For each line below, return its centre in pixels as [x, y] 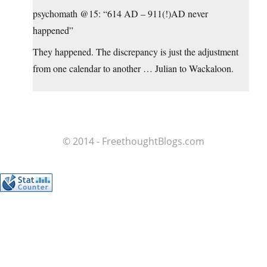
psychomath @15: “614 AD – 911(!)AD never [120, 13]
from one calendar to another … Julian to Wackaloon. [133, 68]
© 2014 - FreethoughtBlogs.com [133, 141]
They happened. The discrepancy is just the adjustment [136, 51]
